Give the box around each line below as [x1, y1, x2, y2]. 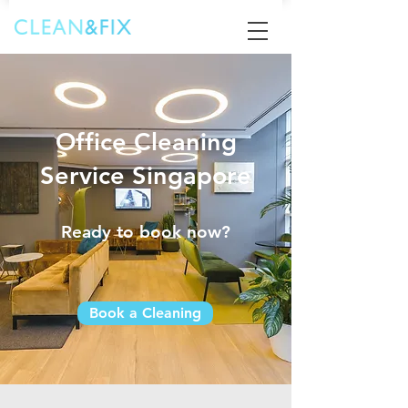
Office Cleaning [55, 127, 237, 157]
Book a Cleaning [89, 304, 201, 321]
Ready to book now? [61, 221, 230, 242]
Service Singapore [40, 160, 251, 190]
